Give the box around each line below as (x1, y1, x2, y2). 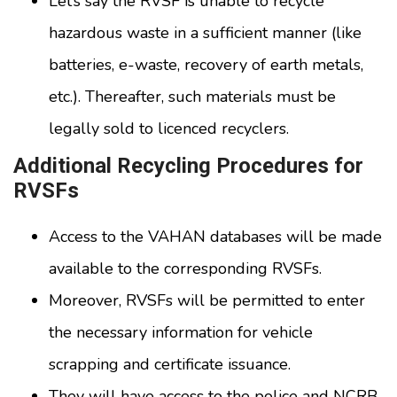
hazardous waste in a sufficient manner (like (49, 22, 362, 44)
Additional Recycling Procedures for (13, 153, 363, 179)
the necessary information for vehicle (49, 322, 313, 344)
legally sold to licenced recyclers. (49, 118, 289, 140)
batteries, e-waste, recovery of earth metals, (49, 54, 363, 76)
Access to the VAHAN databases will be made (49, 226, 382, 248)
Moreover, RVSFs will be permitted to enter (49, 290, 365, 312)
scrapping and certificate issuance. (49, 354, 291, 376)
